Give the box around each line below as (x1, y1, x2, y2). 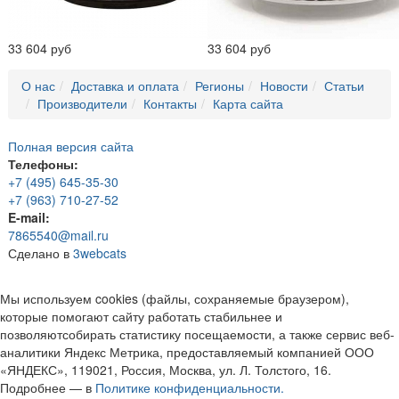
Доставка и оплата (71, 77, 179, 95)
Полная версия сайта (8, 137, 134, 156)
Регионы (195, 77, 244, 95)
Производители (37, 94, 127, 113)
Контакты (143, 94, 197, 113)
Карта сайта (213, 94, 283, 113)
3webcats (73, 244, 126, 263)
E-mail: (8, 208, 50, 227)
